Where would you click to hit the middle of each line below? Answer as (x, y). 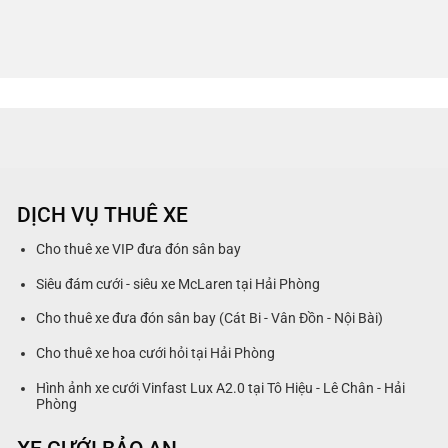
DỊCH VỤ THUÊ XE (103, 215)
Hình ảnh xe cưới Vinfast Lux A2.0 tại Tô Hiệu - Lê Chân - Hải (221, 388)
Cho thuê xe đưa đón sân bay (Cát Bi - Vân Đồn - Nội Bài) (210, 319)
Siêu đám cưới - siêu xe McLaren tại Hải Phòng (178, 284)
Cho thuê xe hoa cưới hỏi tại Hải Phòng (156, 354)
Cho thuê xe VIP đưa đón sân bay (139, 250)
